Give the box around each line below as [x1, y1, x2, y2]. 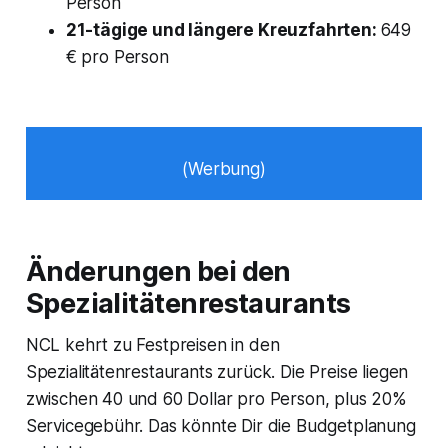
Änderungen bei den [25, 254, 291, 288]
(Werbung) [182, 158, 266, 179]
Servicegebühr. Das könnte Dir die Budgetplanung [25, 415, 416, 436]
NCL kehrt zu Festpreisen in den [25, 334, 280, 355]
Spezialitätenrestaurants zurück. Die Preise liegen [25, 361, 409, 382]
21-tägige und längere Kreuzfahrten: [65, 19, 381, 40]
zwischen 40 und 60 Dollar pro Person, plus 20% [25, 388, 407, 409]
